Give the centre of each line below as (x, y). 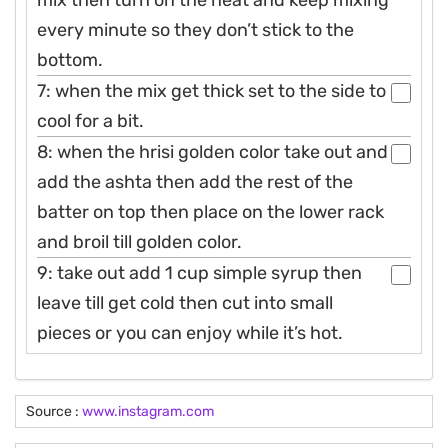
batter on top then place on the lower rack (210, 211)
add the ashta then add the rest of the (195, 181)
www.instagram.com (148, 411)
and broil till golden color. (139, 241)
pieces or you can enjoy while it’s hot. (190, 332)
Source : (54, 411)
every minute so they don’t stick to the (195, 29)
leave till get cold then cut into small (185, 302)
